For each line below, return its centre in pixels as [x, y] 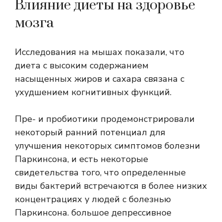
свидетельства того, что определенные [100, 173]
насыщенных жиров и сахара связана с [100, 79]
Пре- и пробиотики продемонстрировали [105, 119]
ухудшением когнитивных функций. [93, 92]
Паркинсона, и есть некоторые [82, 159]
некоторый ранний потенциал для [90, 133]
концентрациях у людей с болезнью [93, 199]
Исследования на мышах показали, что [100, 52]
